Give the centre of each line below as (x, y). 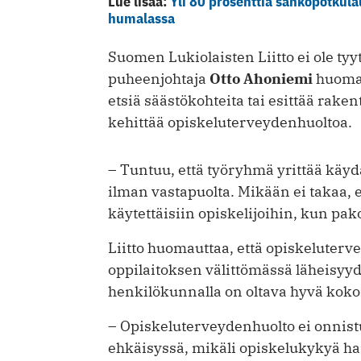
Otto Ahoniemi (263, 78)
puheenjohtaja (159, 78)
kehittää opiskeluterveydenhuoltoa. (230, 122)
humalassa (141, 18)
